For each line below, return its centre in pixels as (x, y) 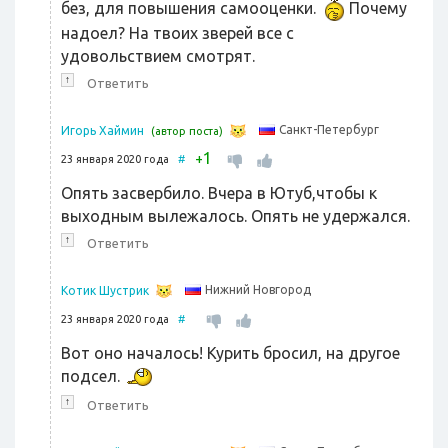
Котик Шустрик (105, 291)
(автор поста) (187, 131)
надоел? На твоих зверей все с (177, 33)
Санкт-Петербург (329, 130)
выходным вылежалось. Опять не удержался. (235, 216)
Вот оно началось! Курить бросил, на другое (230, 353)
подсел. (92, 376)
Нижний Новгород (258, 290)
